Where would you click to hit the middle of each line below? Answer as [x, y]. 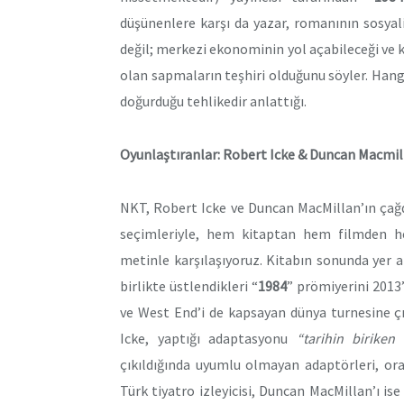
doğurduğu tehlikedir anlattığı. [213, 101]
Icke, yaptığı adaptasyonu [208, 338]
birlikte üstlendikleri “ [189, 285]
